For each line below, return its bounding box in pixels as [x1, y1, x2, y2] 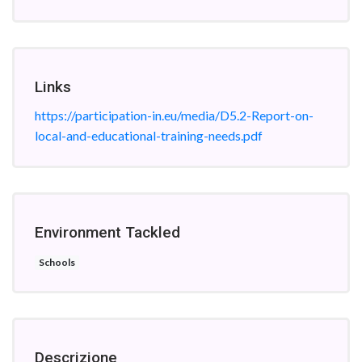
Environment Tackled [35, 223, 180, 242]
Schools [38, 256, 75, 268]
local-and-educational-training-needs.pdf [35, 128, 263, 143]
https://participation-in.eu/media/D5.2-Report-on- [35, 107, 314, 123]
